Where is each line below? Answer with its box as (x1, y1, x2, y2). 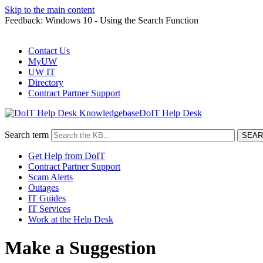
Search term (5, 130, 49, 140)
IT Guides (28, 193, 66, 203)
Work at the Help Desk (28, 214, 113, 224)
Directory (28, 77, 63, 87)
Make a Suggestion (5, 237, 156, 259)
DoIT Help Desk (139, 108, 202, 118)
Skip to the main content (5, 5, 95, 15)
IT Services (28, 204, 70, 214)
